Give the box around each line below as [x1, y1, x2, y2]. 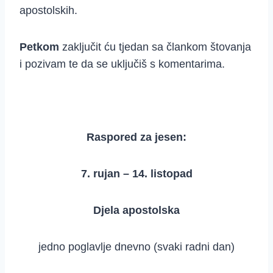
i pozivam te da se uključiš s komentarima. [19, 58, 225, 71]
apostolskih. [19, 4, 77, 17]
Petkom [19, 41, 62, 54]
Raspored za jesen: [87, 131, 186, 144]
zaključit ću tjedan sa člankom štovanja [62, 41, 251, 54]
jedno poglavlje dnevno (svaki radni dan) [38, 241, 235, 253]
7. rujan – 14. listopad [80, 168, 193, 180]
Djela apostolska [93, 204, 180, 217]
